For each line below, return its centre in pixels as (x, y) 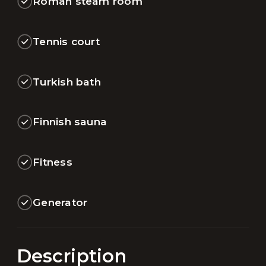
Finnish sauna (70, 122)
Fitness (53, 162)
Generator (60, 202)
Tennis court (66, 41)
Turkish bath (67, 81)
